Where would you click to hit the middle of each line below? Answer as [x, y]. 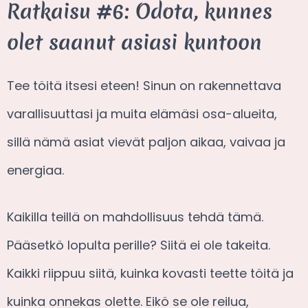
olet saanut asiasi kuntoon [134, 42]
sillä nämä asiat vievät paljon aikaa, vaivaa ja [146, 142]
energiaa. [35, 170]
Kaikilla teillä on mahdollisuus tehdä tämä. [135, 217]
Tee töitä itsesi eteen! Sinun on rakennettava [144, 85]
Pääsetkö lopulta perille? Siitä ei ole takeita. [139, 245]
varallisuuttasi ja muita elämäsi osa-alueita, [142, 113]
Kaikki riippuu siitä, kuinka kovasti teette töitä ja [150, 273]
